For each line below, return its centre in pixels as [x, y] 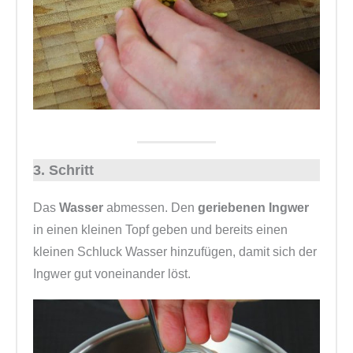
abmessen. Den [150, 208]
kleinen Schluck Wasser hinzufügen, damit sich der [175, 252]
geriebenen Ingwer [252, 208]
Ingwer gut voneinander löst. [112, 274]
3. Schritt [63, 171]
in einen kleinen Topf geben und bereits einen [160, 230]
